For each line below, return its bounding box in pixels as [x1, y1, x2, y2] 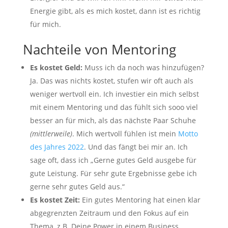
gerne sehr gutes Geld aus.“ [30, 181, 125, 191]
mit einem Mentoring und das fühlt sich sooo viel [30, 102, 198, 112]
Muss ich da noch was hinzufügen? [82, 62, 204, 72]
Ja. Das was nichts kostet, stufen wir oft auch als [30, 75, 193, 85]
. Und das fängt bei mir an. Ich [83, 141, 188, 152]
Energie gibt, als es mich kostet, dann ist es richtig [30, 6, 201, 16]
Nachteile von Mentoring [22, 40, 176, 59]
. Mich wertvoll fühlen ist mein [72, 128, 178, 138]
